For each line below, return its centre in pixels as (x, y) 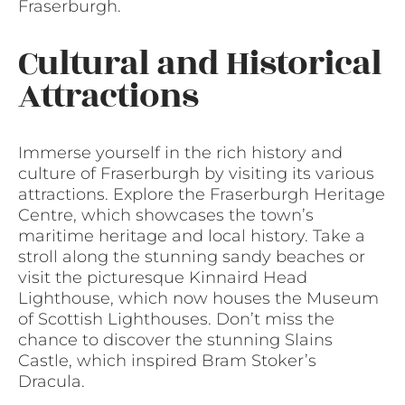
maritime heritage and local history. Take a (192, 235)
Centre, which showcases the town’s (166, 215)
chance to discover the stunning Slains (175, 339)
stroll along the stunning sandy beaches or (192, 256)
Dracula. (52, 381)
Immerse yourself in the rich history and (180, 152)
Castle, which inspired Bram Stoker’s (167, 360)
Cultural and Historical (200, 63)
